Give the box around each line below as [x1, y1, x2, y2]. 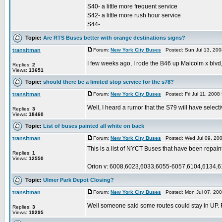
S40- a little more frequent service [87, 3, 177, 10]
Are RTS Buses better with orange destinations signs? [43, 34, 185, 41]
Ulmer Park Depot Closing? [43, 176, 114, 183]
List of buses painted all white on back [43, 122, 144, 129]
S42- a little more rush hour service [87, 12, 181, 19]
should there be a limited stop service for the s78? [43, 78, 174, 85]
